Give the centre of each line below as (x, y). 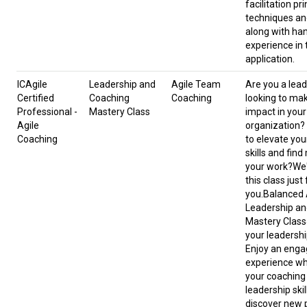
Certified (36, 98)
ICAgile (32, 85)
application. (270, 59)
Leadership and (122, 85)
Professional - (47, 112)
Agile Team (196, 85)
